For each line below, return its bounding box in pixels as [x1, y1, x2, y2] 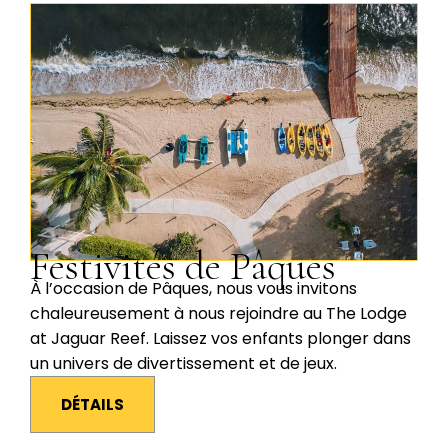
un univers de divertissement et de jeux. [30, 352, 337, 376]
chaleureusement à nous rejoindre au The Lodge [30, 302, 407, 326]
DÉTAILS [61, 394, 124, 416]
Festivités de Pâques [30, 242, 336, 291]
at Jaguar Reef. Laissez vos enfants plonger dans [30, 327, 411, 351]
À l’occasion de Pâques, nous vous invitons [30, 277, 357, 301]
